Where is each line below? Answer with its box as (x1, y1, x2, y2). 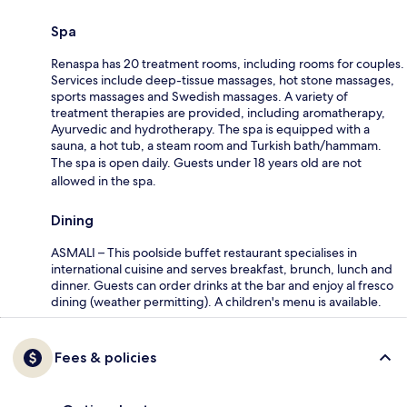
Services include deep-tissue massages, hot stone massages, (51, 71, 394, 88)
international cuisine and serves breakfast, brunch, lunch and (51, 260, 392, 277)
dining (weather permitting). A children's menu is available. (51, 293, 382, 310)
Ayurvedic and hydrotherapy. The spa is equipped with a (51, 120, 370, 137)
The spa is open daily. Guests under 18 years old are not (51, 154, 362, 171)
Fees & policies (55, 348, 156, 366)
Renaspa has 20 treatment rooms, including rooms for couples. (51, 55, 404, 72)
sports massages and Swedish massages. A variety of (51, 87, 348, 104)
